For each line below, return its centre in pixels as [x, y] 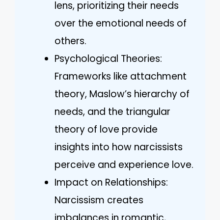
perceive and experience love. [124, 165]
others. [70, 41]
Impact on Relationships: [111, 182]
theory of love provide [106, 129]
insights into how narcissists [119, 147]
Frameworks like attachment [121, 76]
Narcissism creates [99, 200]
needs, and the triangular [112, 111]
